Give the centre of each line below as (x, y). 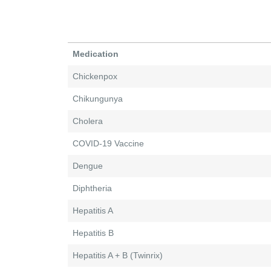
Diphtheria (92, 188)
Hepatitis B (93, 233)
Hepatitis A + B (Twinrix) (118, 256)
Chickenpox (95, 77)
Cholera (88, 121)
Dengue (88, 166)
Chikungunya (98, 99)
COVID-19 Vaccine (108, 144)
